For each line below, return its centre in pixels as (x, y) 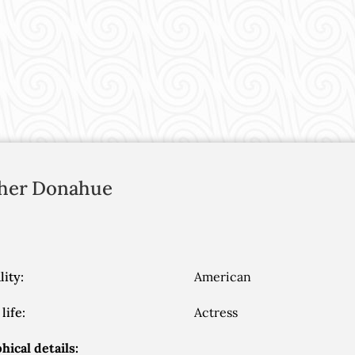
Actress (216, 312)
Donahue (72, 188)
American (222, 277)
